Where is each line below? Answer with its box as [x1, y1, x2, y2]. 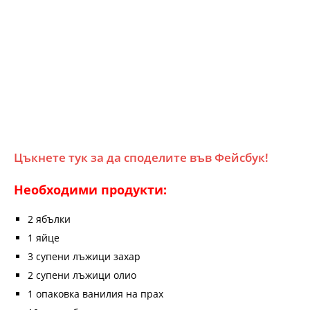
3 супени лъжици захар [28, 250, 140, 264]
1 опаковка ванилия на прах [28, 287, 163, 301]
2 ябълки [28, 212, 71, 226]
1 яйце [28, 231, 60, 245]
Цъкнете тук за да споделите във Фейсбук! [14, 149, 268, 166]
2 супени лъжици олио [28, 268, 136, 282]
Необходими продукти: [14, 181, 167, 199]
